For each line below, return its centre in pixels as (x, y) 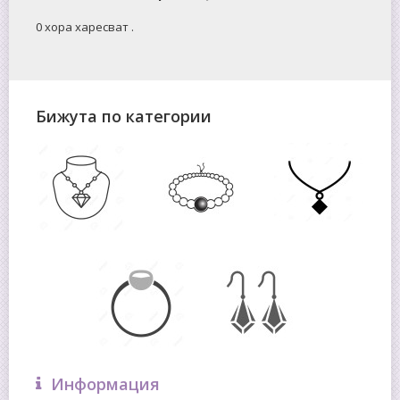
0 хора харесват (83, 26)
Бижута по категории (124, 116)
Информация (105, 383)
